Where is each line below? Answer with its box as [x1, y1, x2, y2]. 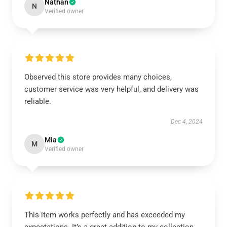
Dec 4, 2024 [171, 118, 203, 125]
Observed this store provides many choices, [24, 72, 172, 82]
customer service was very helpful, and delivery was [24, 85, 199, 94]
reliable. [24, 97, 51, 106]
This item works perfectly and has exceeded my [24, 210, 185, 219]
